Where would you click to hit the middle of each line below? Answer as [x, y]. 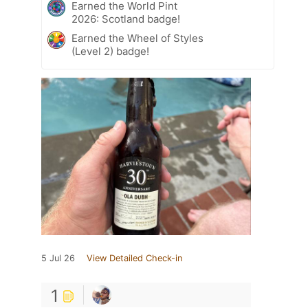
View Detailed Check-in [134, 258]
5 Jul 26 [58, 258]
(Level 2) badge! [110, 51]
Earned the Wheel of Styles [137, 38]
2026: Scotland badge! [126, 19]
